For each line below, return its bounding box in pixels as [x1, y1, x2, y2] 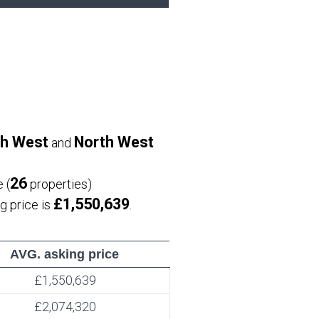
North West [74, 133, 154, 151]
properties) [27, 177, 92, 192]
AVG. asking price [10, 247, 119, 261]
